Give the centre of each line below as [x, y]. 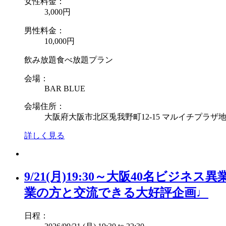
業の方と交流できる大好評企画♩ [116, 192]
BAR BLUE [65, 88]
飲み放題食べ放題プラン [69, 60]
